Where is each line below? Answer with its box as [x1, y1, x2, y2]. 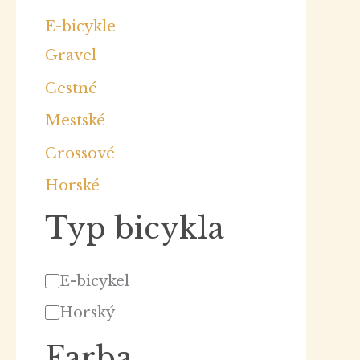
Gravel [45, 47, 96, 65]
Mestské [45, 112, 105, 130]
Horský [59, 304, 115, 322]
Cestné [45, 79, 97, 97]
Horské [45, 177, 100, 195]
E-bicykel [59, 272, 129, 291]
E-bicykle [45, 18, 116, 36]
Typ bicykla [45, 211, 224, 247]
